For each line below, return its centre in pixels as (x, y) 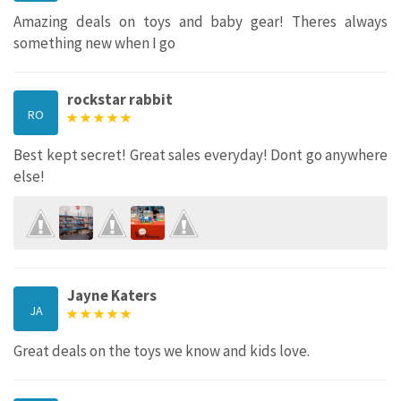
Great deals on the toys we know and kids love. (162, 350)
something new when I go (94, 43)
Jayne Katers (112, 295)
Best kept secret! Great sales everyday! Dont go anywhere (200, 154)
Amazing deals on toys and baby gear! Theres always (200, 21)
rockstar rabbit (120, 99)
